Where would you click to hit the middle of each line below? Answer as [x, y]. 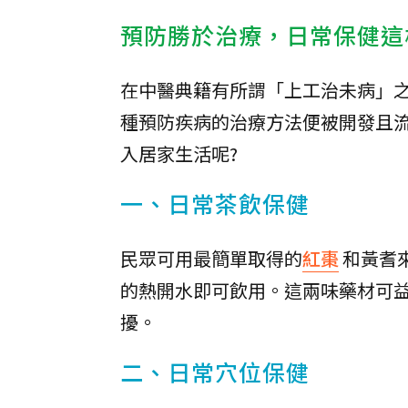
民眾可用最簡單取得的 [211, 258]
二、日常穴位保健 [215, 372]
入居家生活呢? [179, 153]
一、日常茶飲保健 [215, 203]
